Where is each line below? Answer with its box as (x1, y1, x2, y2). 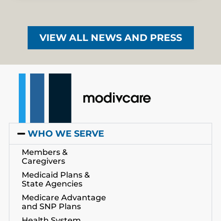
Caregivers (21, 156, 65, 166)
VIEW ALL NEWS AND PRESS (39, 32, 182, 44)
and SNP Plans (21, 202, 81, 212)
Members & (21, 147, 68, 157)
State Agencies (21, 179, 82, 189)
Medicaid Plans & (21, 170, 90, 180)
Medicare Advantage (21, 193, 106, 203)
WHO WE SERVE (27, 128, 104, 140)
